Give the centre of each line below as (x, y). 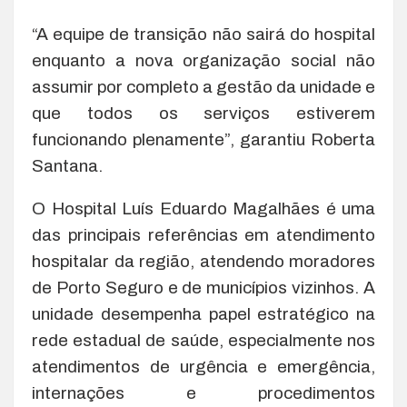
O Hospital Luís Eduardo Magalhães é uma (203, 208)
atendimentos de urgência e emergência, (203, 366)
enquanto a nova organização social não (203, 60)
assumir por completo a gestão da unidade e (203, 86)
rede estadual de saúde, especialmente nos (203, 340)
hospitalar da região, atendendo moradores (203, 261)
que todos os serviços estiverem (203, 113)
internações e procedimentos (203, 392)
